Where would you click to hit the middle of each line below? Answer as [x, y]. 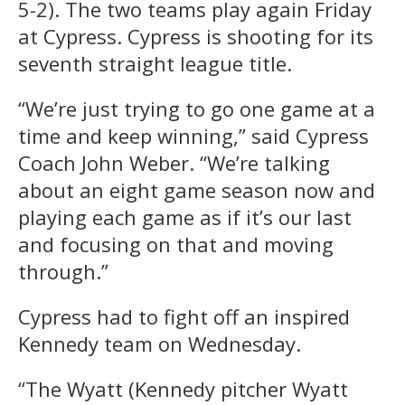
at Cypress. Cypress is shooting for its [196, 36]
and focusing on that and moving [176, 244]
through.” [63, 271]
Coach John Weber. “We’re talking [174, 162]
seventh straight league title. [155, 63]
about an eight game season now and [197, 189]
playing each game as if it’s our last [185, 217]
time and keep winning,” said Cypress [193, 135]
